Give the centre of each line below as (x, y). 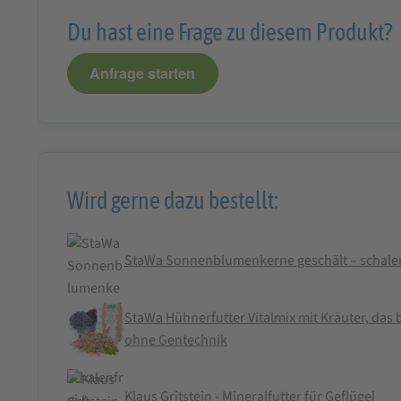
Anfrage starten (143, 73)
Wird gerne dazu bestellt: (172, 200)
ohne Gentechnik (175, 340)
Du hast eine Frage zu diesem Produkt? (229, 31)
